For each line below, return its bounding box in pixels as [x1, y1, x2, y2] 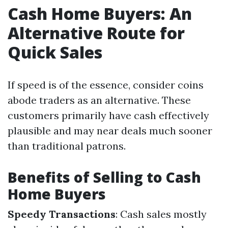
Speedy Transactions [8, 208, 116, 221]
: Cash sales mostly [116, 208, 207, 221]
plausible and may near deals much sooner [8, 124, 212, 137]
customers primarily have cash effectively [8, 109, 209, 122]
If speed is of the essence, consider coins [8, 78, 204, 92]
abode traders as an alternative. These [8, 94, 191, 107]
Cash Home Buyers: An [8, 3, 192, 25]
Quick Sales [8, 41, 102, 64]
